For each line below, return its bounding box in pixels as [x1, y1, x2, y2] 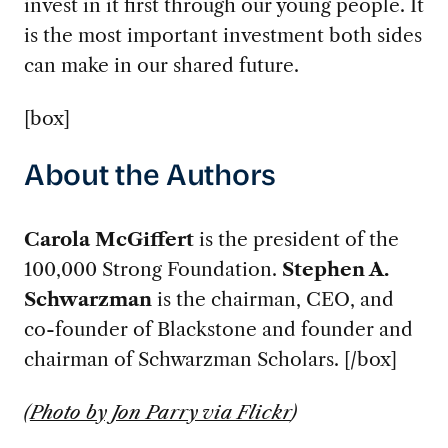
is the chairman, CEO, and [151, 287, 394, 312]
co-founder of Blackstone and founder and [23, 317, 413, 342]
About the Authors [23, 163, 277, 193]
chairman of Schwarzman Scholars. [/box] [23, 347, 397, 372]
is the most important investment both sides [23, 22, 422, 47]
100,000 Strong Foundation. [23, 257, 282, 282]
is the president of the [193, 227, 399, 252]
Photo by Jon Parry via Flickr [29, 399, 291, 424]
